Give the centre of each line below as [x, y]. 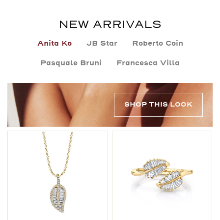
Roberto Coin [157, 44]
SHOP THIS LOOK [158, 105]
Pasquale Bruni [71, 64]
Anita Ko [54, 44]
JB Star [102, 44]
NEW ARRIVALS [110, 25]
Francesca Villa [148, 64]
